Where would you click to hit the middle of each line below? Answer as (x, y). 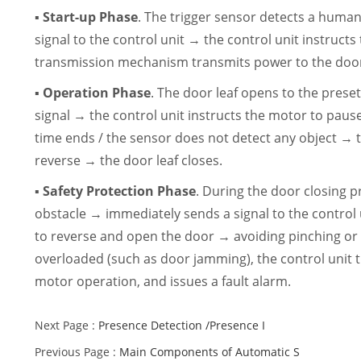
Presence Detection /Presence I (182, 325)
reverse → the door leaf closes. (129, 160)
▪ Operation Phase (93, 93)
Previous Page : (77, 352)
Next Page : (67, 325)
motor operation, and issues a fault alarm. (163, 281)
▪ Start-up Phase (87, 17)
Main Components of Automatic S (210, 352)
